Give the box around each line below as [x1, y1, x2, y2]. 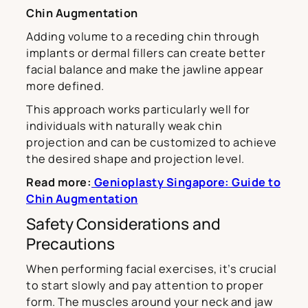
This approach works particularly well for [26, 101, 250, 117]
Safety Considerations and [26, 212, 221, 234]
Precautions [26, 232, 115, 254]
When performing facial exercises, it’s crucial [26, 261, 276, 276]
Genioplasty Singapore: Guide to [91, 174, 280, 190]
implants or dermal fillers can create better [26, 45, 265, 60]
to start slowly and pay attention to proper [26, 277, 264, 293]
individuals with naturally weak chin [26, 118, 222, 133]
